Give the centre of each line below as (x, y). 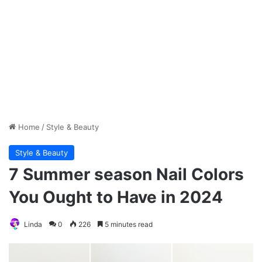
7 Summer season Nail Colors (126, 175)
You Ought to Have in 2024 (116, 197)
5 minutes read (128, 225)
